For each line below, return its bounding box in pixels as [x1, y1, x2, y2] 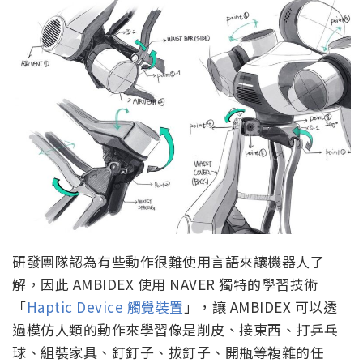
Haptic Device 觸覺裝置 [26, 297, 184, 318]
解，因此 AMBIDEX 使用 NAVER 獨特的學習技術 [12, 274, 318, 295]
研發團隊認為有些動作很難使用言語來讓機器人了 [12, 251, 324, 272]
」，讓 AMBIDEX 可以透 [183, 297, 337, 318]
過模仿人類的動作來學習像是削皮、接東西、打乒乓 [12, 319, 339, 340]
